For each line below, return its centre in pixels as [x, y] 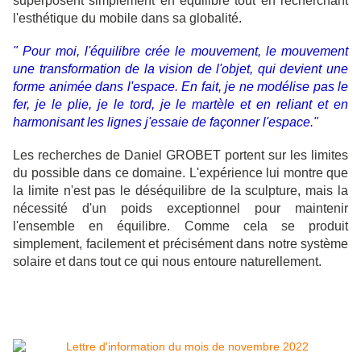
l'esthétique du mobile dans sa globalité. [127, 19]
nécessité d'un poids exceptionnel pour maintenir [180, 209]
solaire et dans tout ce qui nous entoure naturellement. [167, 262]
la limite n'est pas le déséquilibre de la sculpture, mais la [180, 191]
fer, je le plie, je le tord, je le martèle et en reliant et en [180, 105]
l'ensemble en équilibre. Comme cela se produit [180, 226]
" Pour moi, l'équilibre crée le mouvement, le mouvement [180, 52]
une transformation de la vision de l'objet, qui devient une [180, 69]
